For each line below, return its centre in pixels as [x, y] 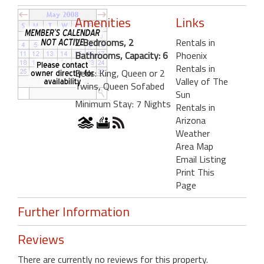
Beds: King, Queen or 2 [120, 73]
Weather [192, 133]
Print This [195, 172]
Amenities [103, 22]
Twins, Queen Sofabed [120, 86]
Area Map [194, 146]
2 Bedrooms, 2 [104, 42]
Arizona [190, 120]
